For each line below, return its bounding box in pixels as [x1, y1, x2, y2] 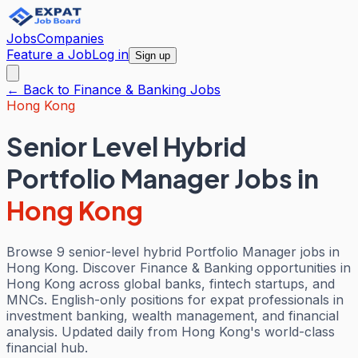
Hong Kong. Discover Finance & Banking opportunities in [6, 259, 351, 276]
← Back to [6, 82, 74, 97]
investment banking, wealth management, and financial [6, 307, 339, 324]
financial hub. [6, 339, 88, 356]
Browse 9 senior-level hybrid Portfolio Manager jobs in [6, 243, 340, 260]
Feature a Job [6, 46, 92, 62]
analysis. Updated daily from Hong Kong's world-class [6, 323, 335, 340]
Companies [37, 30, 104, 46]
